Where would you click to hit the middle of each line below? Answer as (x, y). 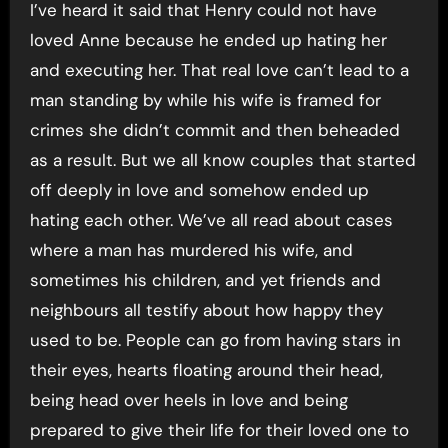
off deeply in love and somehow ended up (199, 190)
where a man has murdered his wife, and (191, 250)
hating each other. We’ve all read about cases (211, 220)
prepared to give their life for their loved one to (219, 430)
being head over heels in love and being (188, 400)
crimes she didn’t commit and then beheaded (214, 130)
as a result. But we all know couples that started (222, 160)
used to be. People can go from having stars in (215, 340)
